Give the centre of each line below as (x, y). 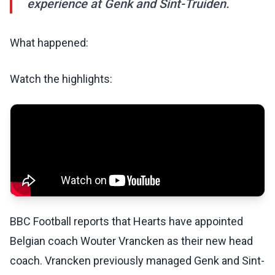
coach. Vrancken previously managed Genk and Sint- (137, 261)
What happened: (49, 43)
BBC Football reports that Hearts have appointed (126, 222)
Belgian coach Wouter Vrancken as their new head (131, 241)
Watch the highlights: (61, 79)
